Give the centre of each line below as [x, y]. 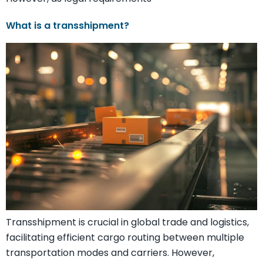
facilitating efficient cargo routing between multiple [125, 238]
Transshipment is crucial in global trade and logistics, [127, 222]
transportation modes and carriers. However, [110, 253]
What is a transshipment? [68, 25]
